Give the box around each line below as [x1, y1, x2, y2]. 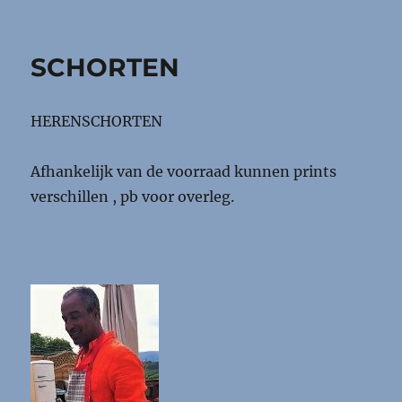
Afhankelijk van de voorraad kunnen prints [31, 162, 337, 180]
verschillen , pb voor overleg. [31, 187, 235, 205]
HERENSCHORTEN [31, 111, 163, 130]
